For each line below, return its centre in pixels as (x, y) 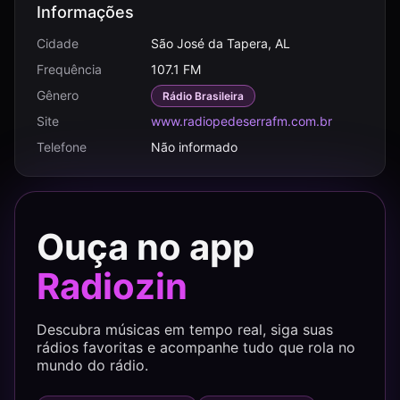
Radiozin (112, 286)
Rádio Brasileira (203, 96)
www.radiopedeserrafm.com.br (242, 121)
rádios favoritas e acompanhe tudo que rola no (196, 347)
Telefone (62, 147)
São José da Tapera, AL (221, 43)
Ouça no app (146, 247)
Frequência (69, 69)
